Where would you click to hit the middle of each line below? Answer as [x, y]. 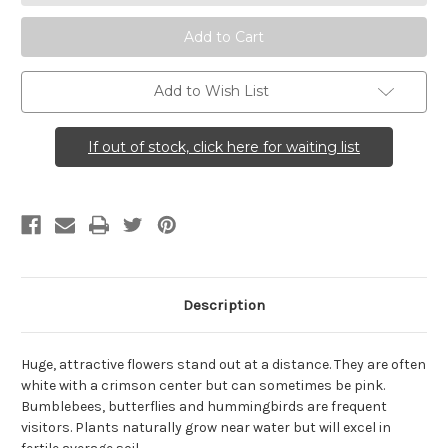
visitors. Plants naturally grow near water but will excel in [206, 428]
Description [224, 305]
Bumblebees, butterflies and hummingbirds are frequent [204, 407]
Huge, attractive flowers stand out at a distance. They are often [223, 365]
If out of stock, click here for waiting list [224, 147]
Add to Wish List [211, 91]
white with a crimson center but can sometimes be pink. [203, 386]
